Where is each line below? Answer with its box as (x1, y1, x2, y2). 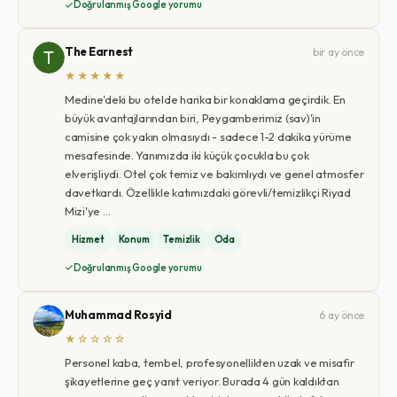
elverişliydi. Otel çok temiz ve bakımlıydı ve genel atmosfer (64, 167, 364, 181)
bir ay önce (312, 45, 365, 58)
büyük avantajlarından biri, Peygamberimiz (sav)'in (64, 111, 321, 125)
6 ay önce (319, 307, 365, 322)
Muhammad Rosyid (64, 307, 172, 322)
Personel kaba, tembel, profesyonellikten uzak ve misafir (64, 354, 354, 370)
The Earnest (64, 44, 134, 58)
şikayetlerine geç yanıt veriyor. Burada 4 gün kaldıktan (64, 373, 339, 388)
